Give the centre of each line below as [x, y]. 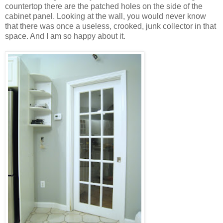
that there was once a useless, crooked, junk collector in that [111, 26]
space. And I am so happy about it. [67, 36]
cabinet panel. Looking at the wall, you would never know [106, 16]
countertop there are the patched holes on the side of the [104, 6]
